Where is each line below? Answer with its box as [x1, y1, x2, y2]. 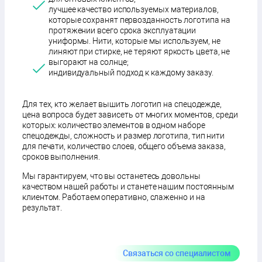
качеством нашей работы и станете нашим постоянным [22, 181, 235, 191]
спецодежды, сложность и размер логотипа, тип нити [22, 130, 225, 140]
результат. [22, 202, 63, 212]
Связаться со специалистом [123, 248, 231, 258]
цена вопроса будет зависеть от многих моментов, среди [22, 109, 238, 119]
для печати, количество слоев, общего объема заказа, [22, 141, 226, 151]
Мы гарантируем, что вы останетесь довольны [22, 171, 201, 181]
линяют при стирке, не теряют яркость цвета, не [49, 46, 230, 56]
